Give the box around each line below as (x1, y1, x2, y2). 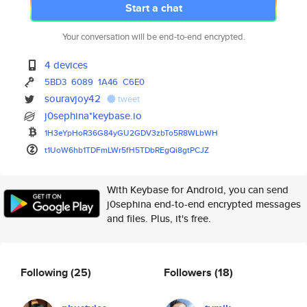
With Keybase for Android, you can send (107, 182, 288, 197)
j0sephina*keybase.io (45, 108, 143, 123)
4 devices (45, 58, 88, 72)
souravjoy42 (45, 91, 101, 106)
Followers (164, 264, 214, 280)
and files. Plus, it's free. (107, 211, 211, 225)
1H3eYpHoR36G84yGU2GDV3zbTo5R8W (45, 127, 196, 138)
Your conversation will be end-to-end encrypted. (62, 30, 245, 43)
